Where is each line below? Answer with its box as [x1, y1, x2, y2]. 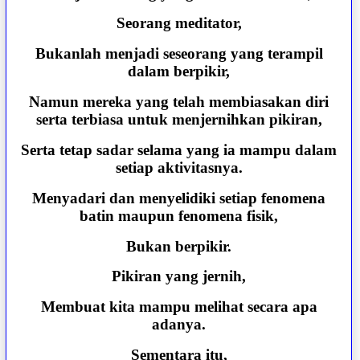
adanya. [152, 316, 207, 333]
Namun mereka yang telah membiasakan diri [29, 93, 329, 111]
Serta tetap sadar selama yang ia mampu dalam [21, 141, 337, 158]
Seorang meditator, [116, 14, 242, 32]
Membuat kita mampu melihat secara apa [40, 298, 317, 316]
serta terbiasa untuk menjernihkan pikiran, [35, 111, 322, 129]
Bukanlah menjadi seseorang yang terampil [35, 45, 323, 63]
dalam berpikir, [128, 63, 231, 80]
